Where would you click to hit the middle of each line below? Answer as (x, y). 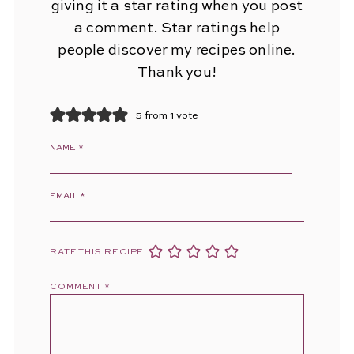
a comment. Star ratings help (177, 29)
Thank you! (177, 73)
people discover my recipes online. (177, 51)
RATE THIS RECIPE (97, 252)
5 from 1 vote (167, 115)
